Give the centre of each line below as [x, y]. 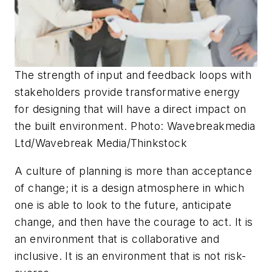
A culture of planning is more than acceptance [133, 171]
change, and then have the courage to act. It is [134, 222]
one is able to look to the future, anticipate [123, 205]
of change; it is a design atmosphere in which [129, 188]
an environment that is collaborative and [117, 239]
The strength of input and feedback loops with [133, 75]
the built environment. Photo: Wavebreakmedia [135, 126]
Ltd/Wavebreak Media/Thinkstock [101, 143]
